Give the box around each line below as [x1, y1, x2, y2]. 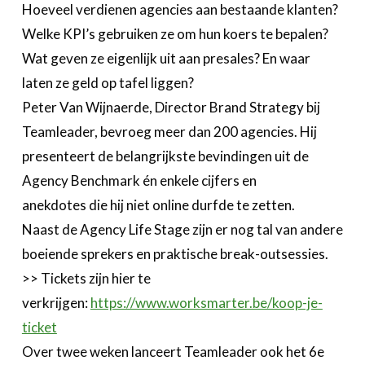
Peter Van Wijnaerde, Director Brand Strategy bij [21, 99, 320, 117]
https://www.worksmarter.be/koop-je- [90, 294, 323, 312]
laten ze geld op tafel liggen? [21, 74, 194, 92]
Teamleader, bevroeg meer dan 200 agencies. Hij [21, 123, 317, 141]
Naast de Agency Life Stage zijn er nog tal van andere [21, 221, 343, 239]
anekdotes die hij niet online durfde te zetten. [21, 196, 295, 214]
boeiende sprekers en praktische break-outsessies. [21, 245, 328, 263]
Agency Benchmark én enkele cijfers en [21, 172, 257, 190]
